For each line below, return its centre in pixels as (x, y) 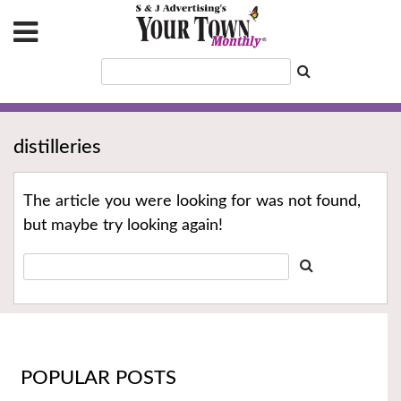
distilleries (57, 147)
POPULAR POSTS (98, 377)
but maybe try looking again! (123, 226)
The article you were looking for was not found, (192, 202)
